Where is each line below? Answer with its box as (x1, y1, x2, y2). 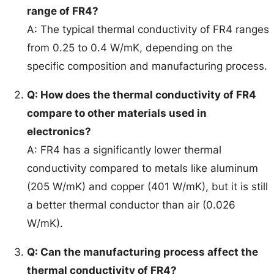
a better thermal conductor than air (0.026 (27, 199, 236, 212)
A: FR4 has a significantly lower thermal (27, 144, 222, 157)
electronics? (27, 125, 92, 138)
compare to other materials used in (27, 107, 207, 120)
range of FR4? (27, 5, 99, 18)
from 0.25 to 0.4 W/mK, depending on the (27, 42, 233, 54)
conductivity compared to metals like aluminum (27, 162, 259, 175)
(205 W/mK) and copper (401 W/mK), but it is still (27, 180, 268, 193)
